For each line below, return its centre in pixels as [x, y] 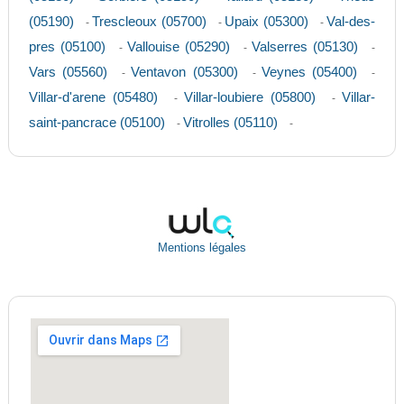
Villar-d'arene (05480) [93, 97]
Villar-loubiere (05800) [250, 97]
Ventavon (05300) [184, 72]
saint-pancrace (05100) [96, 123]
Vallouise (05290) [179, 47]
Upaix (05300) [266, 22]
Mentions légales [202, 248]
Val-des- [351, 22]
